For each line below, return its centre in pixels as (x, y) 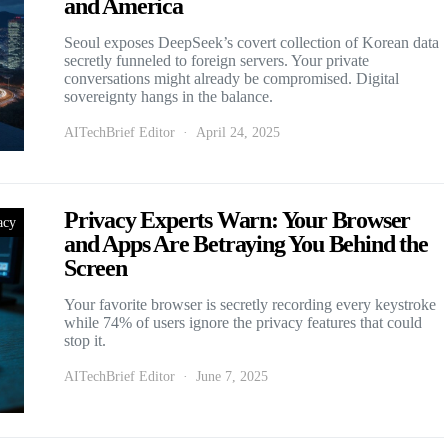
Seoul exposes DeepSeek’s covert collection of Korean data (251, 42)
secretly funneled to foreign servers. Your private (216, 60)
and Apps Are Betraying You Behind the (246, 243)
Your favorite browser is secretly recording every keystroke (250, 304)
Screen (95, 267)
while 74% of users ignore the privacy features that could (243, 322)
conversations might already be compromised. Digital (231, 78)
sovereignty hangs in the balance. (168, 96)
